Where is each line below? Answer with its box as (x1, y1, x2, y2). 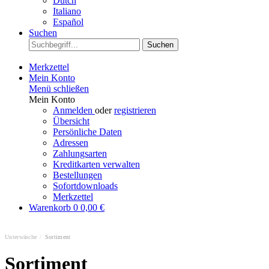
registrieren (114, 105, 156, 115)
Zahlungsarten (53, 148, 107, 159)
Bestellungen (53, 170, 102, 180)
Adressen (53, 138, 88, 148)
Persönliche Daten (53, 127, 122, 137)
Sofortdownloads (53, 181, 118, 191)
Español (53, 17, 83, 27)
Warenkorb (29, 202, 73, 213)
